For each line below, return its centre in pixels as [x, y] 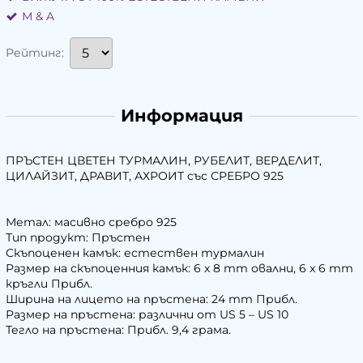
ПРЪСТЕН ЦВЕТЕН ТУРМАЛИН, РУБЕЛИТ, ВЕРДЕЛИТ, [164, 161]
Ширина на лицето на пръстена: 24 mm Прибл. [152, 299]
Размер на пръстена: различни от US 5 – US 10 [147, 315]
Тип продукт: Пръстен [78, 238]
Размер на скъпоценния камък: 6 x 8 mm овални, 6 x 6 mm [179, 269]
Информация [181, 116]
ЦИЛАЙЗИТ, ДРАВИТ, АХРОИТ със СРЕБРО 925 [145, 176]
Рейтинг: [35, 53]
